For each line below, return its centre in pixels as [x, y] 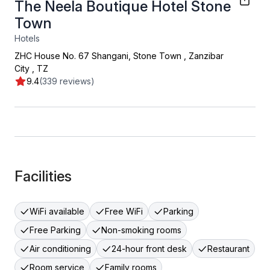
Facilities [43, 176]
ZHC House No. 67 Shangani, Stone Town [98, 56]
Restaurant [228, 249]
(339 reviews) [67, 81]
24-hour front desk [149, 249]
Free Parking [55, 230]
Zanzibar [206, 56]
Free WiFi [124, 211]
